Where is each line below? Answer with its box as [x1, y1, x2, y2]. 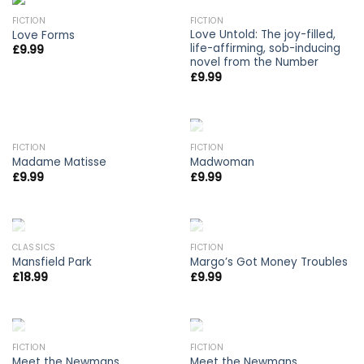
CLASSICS [11, 240, 56, 253]
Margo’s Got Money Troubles [189, 254, 348, 271]
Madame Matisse [11, 154, 106, 171]
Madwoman [189, 154, 254, 171]
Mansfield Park [11, 254, 92, 271]
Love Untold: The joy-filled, [189, 27, 336, 43]
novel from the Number [189, 54, 318, 71]
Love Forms [11, 28, 75, 44]
